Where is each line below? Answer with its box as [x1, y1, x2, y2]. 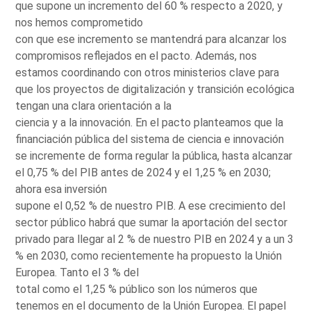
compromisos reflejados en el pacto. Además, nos [15, 49, 258, 62]
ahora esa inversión [15, 182, 108, 196]
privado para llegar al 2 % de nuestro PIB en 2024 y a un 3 [15, 232, 294, 246]
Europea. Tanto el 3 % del [15, 265, 140, 279]
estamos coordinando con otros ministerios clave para [15, 65, 280, 79]
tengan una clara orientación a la [15, 99, 172, 112]
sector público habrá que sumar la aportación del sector [15, 215, 288, 229]
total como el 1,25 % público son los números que [15, 282, 258, 296]
